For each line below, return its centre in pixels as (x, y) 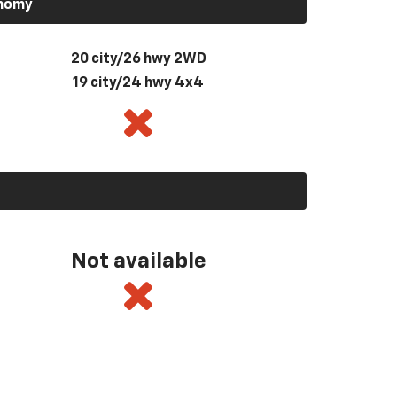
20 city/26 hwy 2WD (138, 59)
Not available (138, 261)
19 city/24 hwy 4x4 (138, 83)
